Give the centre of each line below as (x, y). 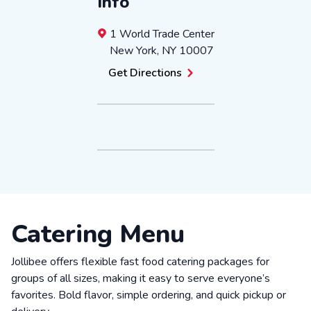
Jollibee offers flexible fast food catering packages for (140, 262)
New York (133, 51)
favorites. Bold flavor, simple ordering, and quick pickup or (149, 295)
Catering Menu (98, 234)
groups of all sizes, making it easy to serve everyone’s (141, 278)
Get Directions (145, 73)
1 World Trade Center (162, 34)
